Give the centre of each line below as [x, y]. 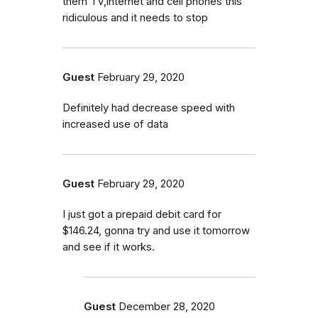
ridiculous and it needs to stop [135, 17]
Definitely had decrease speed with [149, 108]
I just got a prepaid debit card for [142, 214]
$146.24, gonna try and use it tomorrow [156, 230]
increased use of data [115, 124]
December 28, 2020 [167, 306]
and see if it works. [109, 247]
